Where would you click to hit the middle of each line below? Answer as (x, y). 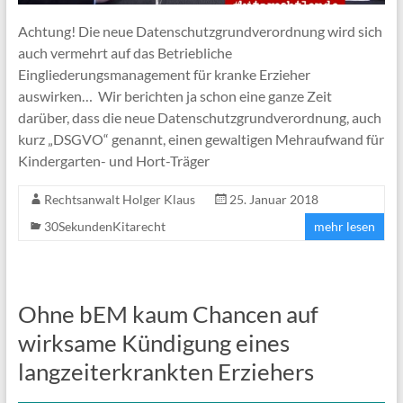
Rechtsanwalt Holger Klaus (119, 200)
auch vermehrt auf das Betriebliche (125, 53)
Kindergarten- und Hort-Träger (113, 161)
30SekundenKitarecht (104, 227)
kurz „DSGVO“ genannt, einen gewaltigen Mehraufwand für (201, 139)
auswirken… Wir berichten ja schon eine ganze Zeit (175, 96)
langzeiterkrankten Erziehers (166, 372)
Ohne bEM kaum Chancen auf (168, 314)
